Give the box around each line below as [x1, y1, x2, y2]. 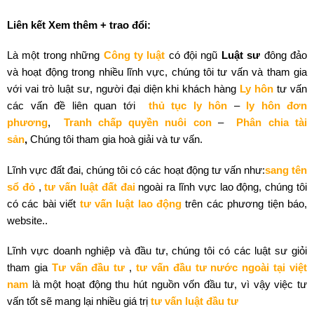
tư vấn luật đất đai [44, 180, 135, 193]
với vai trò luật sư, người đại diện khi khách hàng [7, 83, 240, 95]
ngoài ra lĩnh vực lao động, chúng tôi [135, 180, 308, 193]
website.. [7, 214, 48, 226]
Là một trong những [7, 49, 104, 61]
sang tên [265, 163, 307, 176]
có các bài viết [7, 197, 80, 210]
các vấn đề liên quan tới [7, 100, 149, 111]
